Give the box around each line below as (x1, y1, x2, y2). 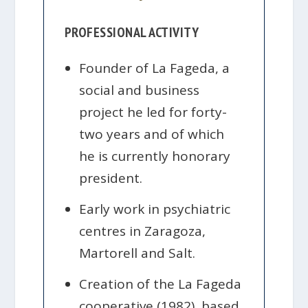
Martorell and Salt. (79, 244, 196, 263)
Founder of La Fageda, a (79, 58, 230, 77)
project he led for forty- (79, 102, 228, 121)
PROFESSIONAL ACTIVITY (64, 23, 199, 41)
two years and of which (79, 124, 225, 143)
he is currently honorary (79, 146, 231, 165)
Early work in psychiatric (79, 200, 231, 219)
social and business (79, 80, 200, 99)
